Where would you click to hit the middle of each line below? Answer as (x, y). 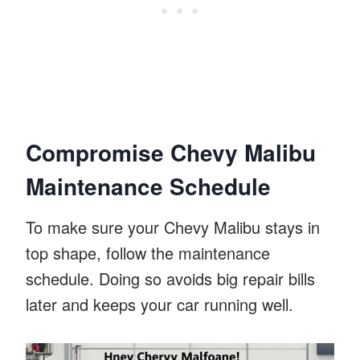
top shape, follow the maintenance (148, 252)
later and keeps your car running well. (160, 304)
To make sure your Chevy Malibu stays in (173, 227)
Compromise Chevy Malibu (171, 152)
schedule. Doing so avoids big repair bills (170, 278)
